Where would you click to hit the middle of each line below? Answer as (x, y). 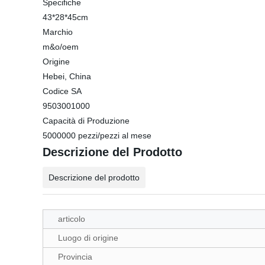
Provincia (75, 257)
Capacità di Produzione (86, 121)
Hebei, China (67, 76)
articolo (72, 219)
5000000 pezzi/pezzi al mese (97, 135)
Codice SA (62, 91)
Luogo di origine (88, 238)
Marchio (58, 32)
